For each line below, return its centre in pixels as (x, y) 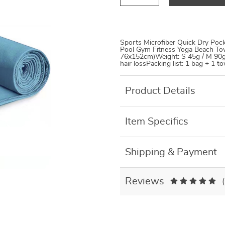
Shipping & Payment (171, 152)
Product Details (160, 91)
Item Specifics (157, 122)
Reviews (145, 181)
